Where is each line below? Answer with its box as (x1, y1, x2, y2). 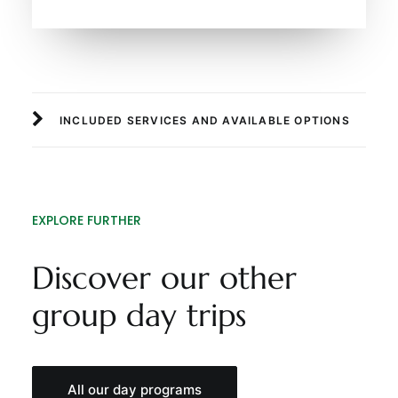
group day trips (32, 296, 246, 335)
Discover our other (32, 259, 297, 298)
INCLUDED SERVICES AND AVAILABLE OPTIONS (60, 114, 350, 127)
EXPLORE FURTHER (32, 211, 141, 229)
